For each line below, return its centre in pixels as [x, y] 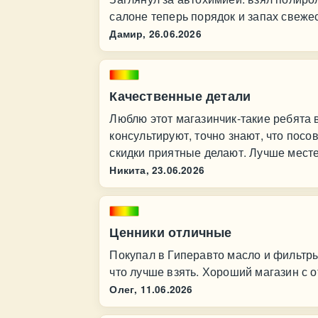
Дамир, [128, 34]
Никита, [129, 170]
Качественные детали [180, 96]
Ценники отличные [171, 232]
